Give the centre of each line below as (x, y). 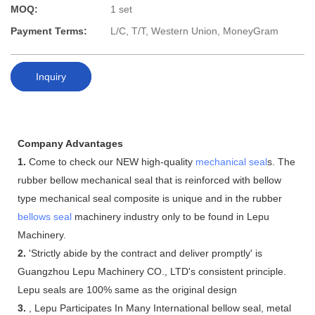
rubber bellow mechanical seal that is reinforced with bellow (149, 180)
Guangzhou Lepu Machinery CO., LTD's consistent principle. (152, 271)
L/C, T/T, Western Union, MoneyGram (194, 31)
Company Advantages (70, 143)
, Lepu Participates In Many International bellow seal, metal (159, 308)
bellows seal (45, 216)
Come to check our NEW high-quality (111, 161)
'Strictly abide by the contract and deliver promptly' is (144, 253)
